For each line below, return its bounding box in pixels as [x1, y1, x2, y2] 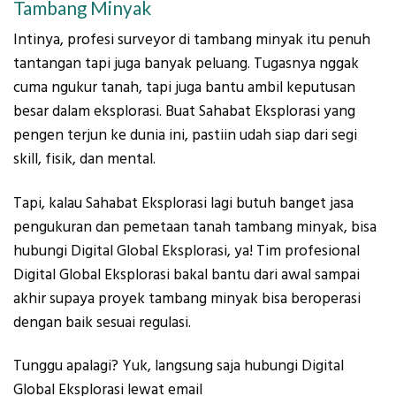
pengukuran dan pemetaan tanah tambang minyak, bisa [13, 216, 377, 238]
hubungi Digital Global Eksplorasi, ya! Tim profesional [13, 240, 360, 262]
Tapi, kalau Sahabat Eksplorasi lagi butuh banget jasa [13, 192, 354, 214]
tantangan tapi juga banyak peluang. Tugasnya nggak [13, 53, 359, 75]
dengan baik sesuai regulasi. [13, 311, 191, 333]
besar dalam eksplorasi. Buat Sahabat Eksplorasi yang [13, 101, 355, 123]
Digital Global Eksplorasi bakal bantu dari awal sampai [13, 263, 360, 286]
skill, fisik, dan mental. [13, 148, 156, 171]
